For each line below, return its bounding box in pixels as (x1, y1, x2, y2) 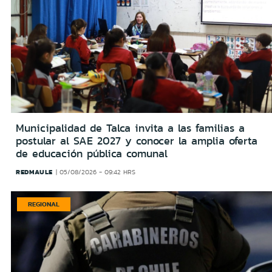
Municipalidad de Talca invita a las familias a (16, 120, 245, 137)
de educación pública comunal (16, 146, 168, 162)
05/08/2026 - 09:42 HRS (59, 168, 136, 177)
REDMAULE (16, 167, 53, 177)
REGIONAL (28, 199, 59, 209)
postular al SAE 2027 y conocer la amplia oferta (16, 133, 257, 149)
